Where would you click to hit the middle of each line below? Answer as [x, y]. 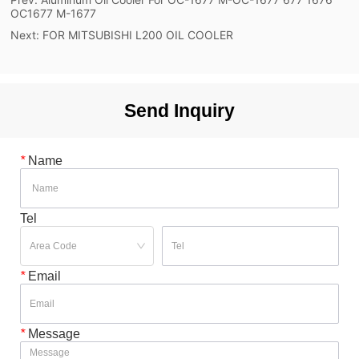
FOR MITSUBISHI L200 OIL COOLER [137, 34]
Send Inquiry [179, 110]
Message [52, 333]
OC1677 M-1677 [53, 13]
